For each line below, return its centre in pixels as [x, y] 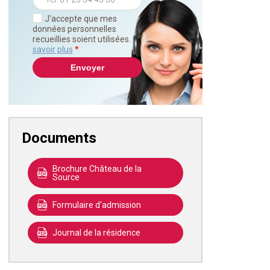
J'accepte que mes [80, 18]
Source [66, 177]
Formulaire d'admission [96, 205]
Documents [59, 138]
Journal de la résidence [96, 232]
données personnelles [74, 29]
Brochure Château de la [97, 168]
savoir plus [52, 49]
